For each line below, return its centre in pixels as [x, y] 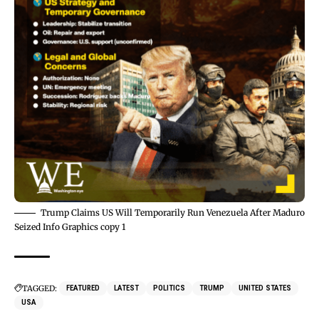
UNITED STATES [265, 288]
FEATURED [83, 288]
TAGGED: [40, 288]
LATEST [126, 288]
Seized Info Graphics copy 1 [70, 226]
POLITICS [169, 288]
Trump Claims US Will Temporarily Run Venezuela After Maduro [173, 212]
